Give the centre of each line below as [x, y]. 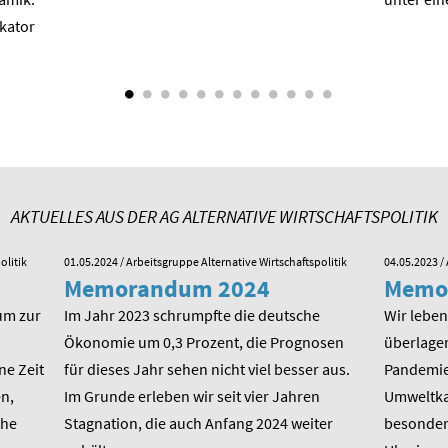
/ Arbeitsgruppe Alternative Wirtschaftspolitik [232, 262]
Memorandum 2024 [167, 289]
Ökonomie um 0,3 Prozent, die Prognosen [204, 342]
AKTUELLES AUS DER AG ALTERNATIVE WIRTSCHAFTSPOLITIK [224, 217]
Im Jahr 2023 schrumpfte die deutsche [192, 315]
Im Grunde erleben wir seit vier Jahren [192, 396]
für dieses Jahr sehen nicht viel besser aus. [207, 369]
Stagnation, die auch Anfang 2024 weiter [198, 423]
